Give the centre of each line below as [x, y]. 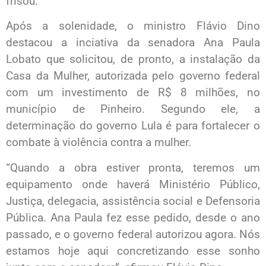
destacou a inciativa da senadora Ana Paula [133, 43]
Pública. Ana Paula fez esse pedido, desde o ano [133, 217]
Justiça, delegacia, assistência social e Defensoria [133, 201]
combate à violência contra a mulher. [99, 142]
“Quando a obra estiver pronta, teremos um [133, 167]
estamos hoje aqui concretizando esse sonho [133, 251]
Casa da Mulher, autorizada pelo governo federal [133, 76]
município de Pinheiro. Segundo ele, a [133, 109]
